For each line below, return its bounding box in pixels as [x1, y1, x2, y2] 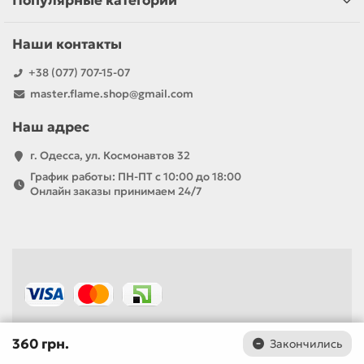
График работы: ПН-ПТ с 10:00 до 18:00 [29, 170, 241, 184]
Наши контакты [12, 36, 122, 54]
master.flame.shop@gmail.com [29, 87, 193, 102]
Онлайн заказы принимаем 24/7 [29, 184, 201, 199]
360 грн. [12, 335, 69, 353]
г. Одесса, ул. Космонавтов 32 [29, 149, 190, 163]
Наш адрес [12, 119, 89, 136]
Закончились [270, 336, 342, 351]
